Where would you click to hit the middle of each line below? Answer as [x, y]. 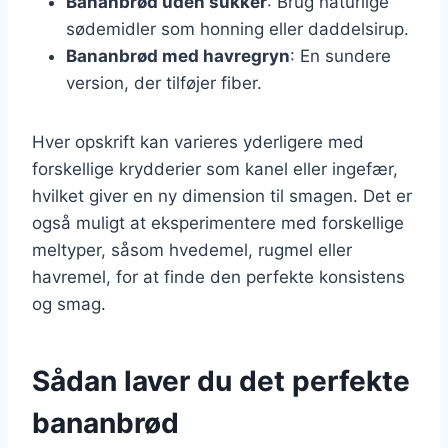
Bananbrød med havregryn [178, 55]
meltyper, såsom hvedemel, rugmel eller [192, 249]
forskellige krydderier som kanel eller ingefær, [215, 168]
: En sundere [340, 55]
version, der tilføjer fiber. [164, 82]
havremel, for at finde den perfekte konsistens [218, 276]
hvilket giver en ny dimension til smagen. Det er [222, 195]
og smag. [69, 303]
